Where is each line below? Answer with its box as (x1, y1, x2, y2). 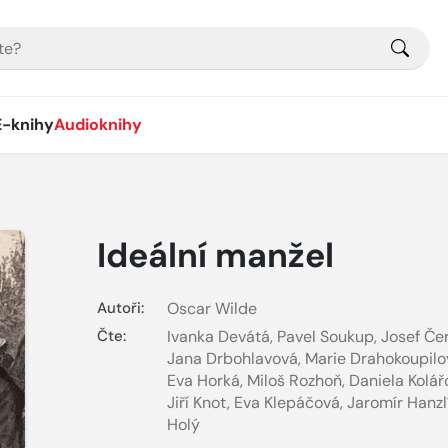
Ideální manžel (96, 233, 334, 278)
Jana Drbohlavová (166, 348, 298, 370)
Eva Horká (166, 370, 240, 392)
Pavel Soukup (276, 326, 374, 348)
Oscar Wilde (166, 298, 257, 319)
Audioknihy (54, 114, 142, 135)
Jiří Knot (166, 392, 227, 414)
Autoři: (96, 298, 144, 318)
